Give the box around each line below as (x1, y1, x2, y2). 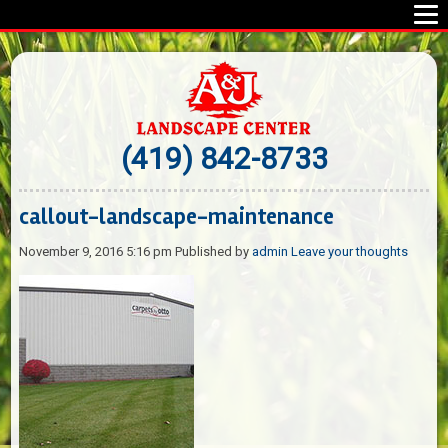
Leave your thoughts (291, 243, 409, 259)
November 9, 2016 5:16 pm (19, 243, 173, 259)
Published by (175, 243, 253, 259)
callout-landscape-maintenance (19, 202, 335, 231)
